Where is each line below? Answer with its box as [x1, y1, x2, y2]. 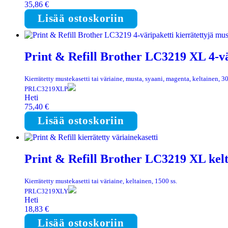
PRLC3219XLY [24, 187, 68, 195]
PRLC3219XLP [24, 85, 68, 93]
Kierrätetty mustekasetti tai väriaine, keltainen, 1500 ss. [24, 177, 177, 185]
